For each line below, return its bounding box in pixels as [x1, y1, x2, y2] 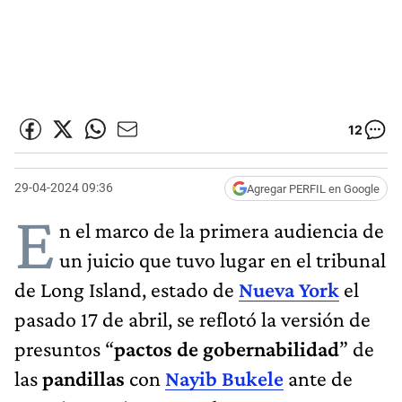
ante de [288, 365, 353, 390]
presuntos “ [14, 336, 114, 361]
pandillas [38, 365, 129, 390]
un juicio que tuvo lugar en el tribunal [59, 247, 386, 272]
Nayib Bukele [165, 365, 284, 390]
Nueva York [239, 276, 339, 301]
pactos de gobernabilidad [114, 336, 339, 361]
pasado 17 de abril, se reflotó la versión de [14, 306, 371, 331]
